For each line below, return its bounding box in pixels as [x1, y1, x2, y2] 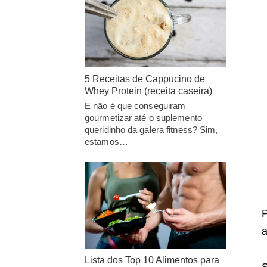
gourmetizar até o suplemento [85, 113, 202, 123]
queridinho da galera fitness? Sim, [85, 125, 218, 135]
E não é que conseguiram [85, 101, 186, 111]
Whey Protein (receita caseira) [85, 86, 212, 97]
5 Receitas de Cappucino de [85, 74, 205, 85]
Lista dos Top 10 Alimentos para [85, 254, 219, 265]
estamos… [85, 136, 128, 147]
